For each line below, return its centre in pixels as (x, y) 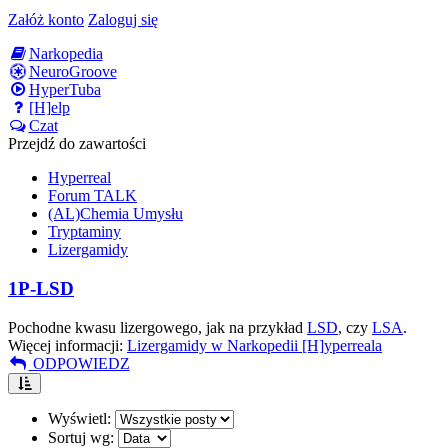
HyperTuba (64, 90)
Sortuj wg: (81, 437)
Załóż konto (46, 20)
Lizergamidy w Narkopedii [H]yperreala (254, 345)
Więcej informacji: (65, 345)
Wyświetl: (79, 418)
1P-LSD (41, 288)
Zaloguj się (123, 20)
